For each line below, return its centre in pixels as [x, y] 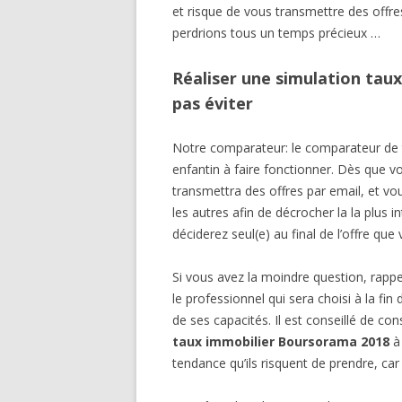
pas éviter [213, 104]
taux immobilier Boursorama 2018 [281, 342]
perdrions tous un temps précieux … [276, 33]
